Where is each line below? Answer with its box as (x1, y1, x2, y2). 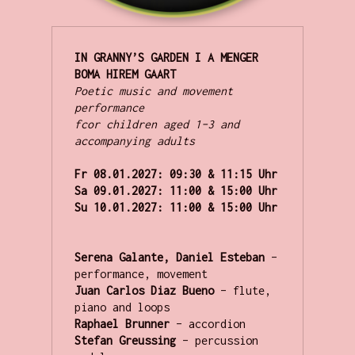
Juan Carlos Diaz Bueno (74, 284, 220, 298)
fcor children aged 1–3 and (74, 117, 239, 132)
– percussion (181, 334, 258, 348)
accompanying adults (74, 134, 195, 148)
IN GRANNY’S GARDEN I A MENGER (74, 51, 258, 65)
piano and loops (74, 300, 170, 315)
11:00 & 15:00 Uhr (162, 200, 277, 215)
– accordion (175, 317, 246, 331)
